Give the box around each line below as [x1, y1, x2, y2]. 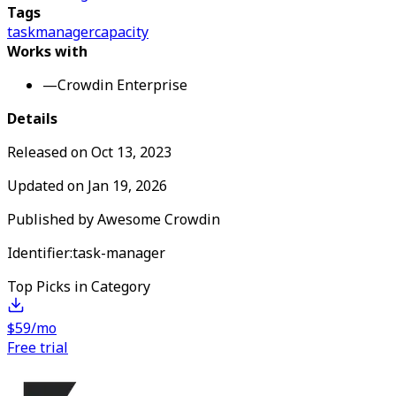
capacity [95, 22, 148, 42]
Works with [7, 42, 88, 61]
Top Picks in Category [7, 277, 150, 296]
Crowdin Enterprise [57, 75, 187, 95]
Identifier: [7, 243, 72, 263]
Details [7, 109, 57, 128]
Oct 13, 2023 [91, 142, 171, 162]
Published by [7, 209, 97, 229]
